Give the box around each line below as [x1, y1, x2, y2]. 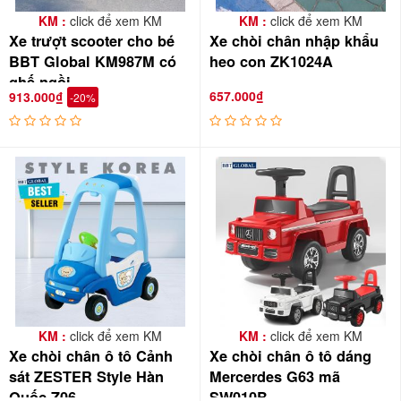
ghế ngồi [9, 72, 71, 92]
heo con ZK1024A [209, 51, 333, 72]
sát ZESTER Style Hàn [9, 366, 164, 387]
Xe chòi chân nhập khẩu [209, 30, 379, 51]
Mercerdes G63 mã [209, 366, 340, 387]
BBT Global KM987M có [9, 51, 176, 72]
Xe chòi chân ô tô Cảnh [9, 346, 173, 366]
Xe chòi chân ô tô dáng [209, 346, 371, 366]
